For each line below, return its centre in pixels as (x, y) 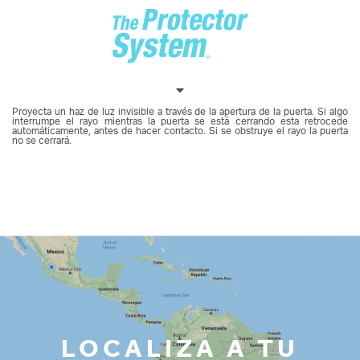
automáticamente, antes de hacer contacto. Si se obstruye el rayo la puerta (180, 131)
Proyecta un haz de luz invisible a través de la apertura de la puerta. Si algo (180, 112)
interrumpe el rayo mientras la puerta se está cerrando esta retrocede (180, 122)
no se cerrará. (42, 141)
